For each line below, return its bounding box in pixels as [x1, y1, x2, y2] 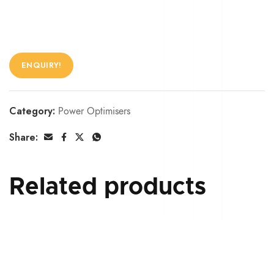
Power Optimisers [58, 104, 130, 118]
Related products [9, 175, 206, 199]
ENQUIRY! [21, 59, 62, 72]
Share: [9, 130, 38, 144]
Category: [9, 103, 58, 118]
